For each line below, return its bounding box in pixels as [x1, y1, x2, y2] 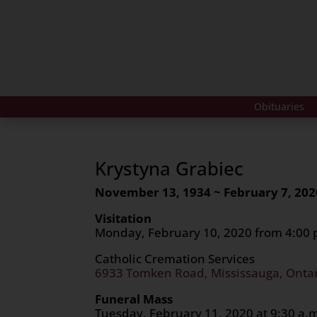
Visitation [95, 209, 155, 226]
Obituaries [253, 99, 304, 113]
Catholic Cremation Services [95, 250, 264, 267]
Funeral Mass [95, 290, 173, 307]
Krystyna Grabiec [95, 155, 244, 181]
